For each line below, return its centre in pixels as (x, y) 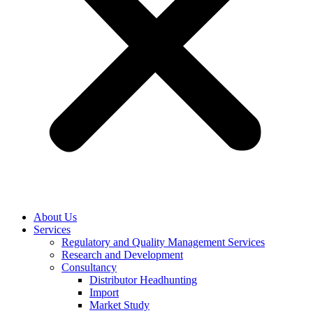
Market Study (119, 305)
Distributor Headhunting (143, 280)
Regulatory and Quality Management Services (163, 242)
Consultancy (89, 267)
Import (104, 292)
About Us (55, 217)
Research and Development (122, 255)
